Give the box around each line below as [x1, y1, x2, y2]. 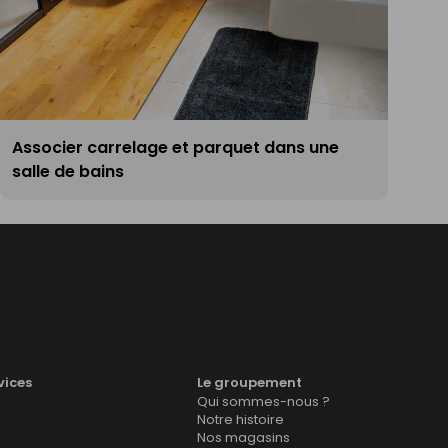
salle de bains [12, 159, 124, 183]
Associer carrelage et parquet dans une [12, 135, 339, 159]
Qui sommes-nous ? [197, 392, 330, 412]
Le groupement [197, 373, 302, 393]
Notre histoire [197, 410, 284, 430]
